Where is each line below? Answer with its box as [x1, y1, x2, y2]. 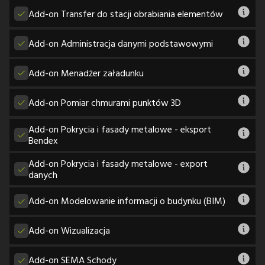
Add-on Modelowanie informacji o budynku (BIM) [28, 193, 225, 208]
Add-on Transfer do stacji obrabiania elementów [28, 6, 223, 21]
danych [28, 167, 57, 182]
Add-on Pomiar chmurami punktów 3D [28, 95, 181, 109]
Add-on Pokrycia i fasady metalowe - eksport [28, 121, 211, 136]
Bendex [28, 132, 58, 147]
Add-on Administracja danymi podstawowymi [28, 35, 213, 50]
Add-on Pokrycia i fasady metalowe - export [28, 156, 208, 170]
